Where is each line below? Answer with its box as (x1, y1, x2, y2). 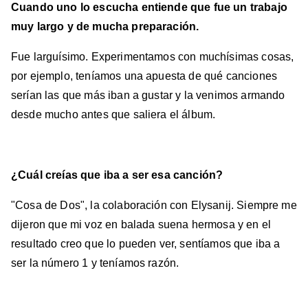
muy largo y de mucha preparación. (11, 21, 199, 33)
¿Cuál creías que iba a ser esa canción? (11, 169, 223, 181)
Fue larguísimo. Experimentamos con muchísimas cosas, (11, 51, 294, 63)
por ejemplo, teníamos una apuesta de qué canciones (11, 70, 278, 82)
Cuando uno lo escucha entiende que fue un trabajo (11, 1, 287, 14)
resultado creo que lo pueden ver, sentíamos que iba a (11, 238, 280, 250)
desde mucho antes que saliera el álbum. (11, 109, 216, 121)
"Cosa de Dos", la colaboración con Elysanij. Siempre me (11, 199, 297, 212)
